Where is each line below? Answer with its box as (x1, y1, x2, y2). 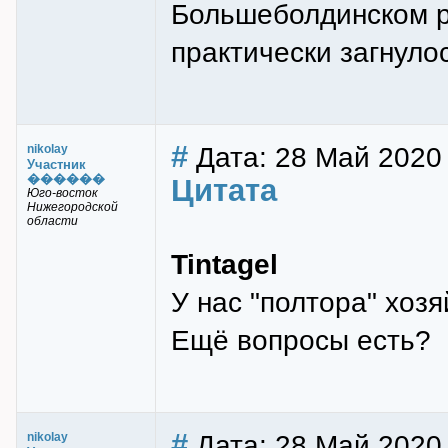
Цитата (171, 173, 277, 208)
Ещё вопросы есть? (171, 324, 431, 356)
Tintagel (171, 248, 278, 280)
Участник (27, 157, 86, 172)
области (27, 214, 78, 228)
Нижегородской (27, 200, 118, 214)
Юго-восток (27, 186, 98, 200)
